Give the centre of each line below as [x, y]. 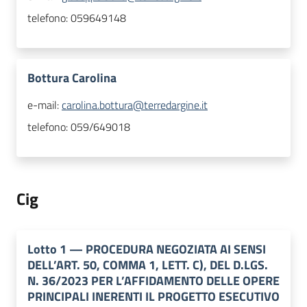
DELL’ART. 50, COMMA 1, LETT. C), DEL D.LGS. [148, 265]
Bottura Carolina [72, 78]
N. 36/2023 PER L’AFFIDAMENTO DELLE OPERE [153, 281]
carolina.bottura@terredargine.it [135, 105]
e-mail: [45, 105]
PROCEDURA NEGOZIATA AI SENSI [176, 249]
